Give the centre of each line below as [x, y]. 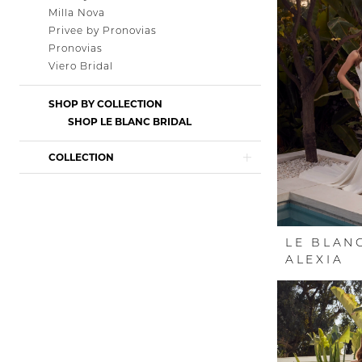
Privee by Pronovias [103, 31]
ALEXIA [315, 260]
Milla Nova [77, 13]
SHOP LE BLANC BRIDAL [130, 122]
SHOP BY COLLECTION [105, 104]
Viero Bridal [81, 66]
